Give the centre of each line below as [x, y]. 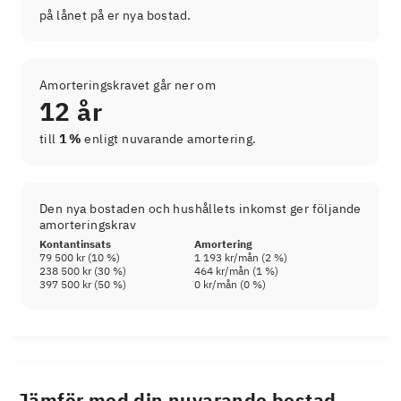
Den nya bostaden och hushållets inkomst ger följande [200, 208]
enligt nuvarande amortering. [169, 138]
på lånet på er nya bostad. [115, 15]
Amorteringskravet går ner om [128, 85]
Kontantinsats [75, 243]
